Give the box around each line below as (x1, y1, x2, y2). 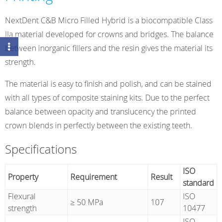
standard (182, 177, 214, 189)
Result (150, 171, 172, 183)
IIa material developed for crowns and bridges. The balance (5, 29, 214, 40)
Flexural (7, 191, 36, 202)
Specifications (5, 141, 77, 158)
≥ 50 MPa (70, 197, 103, 208)
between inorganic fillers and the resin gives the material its (5, 43, 213, 54)
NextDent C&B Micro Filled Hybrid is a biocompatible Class (5, 15, 213, 26)
